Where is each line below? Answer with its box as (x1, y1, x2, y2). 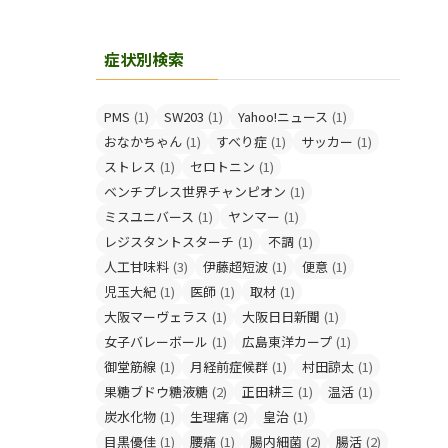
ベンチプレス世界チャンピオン (104, 182, 286, 201)
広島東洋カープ (242, 332, 332, 351)
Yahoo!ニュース (238, 107, 328, 126)
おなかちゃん (104, 132, 182, 151)
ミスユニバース (104, 207, 194, 226)
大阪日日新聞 (242, 307, 320, 326)
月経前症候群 (190, 357, 268, 376)
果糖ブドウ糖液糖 (104, 382, 208, 401)
